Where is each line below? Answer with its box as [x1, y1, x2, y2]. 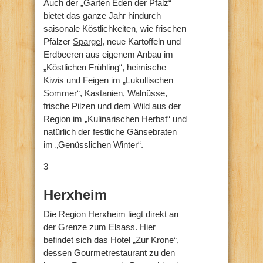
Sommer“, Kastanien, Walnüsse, [43, 87, 167, 98]
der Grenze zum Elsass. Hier [43, 221, 156, 232]
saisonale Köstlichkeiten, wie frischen [43, 23, 186, 33]
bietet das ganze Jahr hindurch [43, 10, 161, 21]
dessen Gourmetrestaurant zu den [43, 247, 175, 258]
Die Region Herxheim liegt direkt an [43, 208, 178, 219]
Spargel [73, 36, 102, 46]
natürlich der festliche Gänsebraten [43, 126, 177, 137]
